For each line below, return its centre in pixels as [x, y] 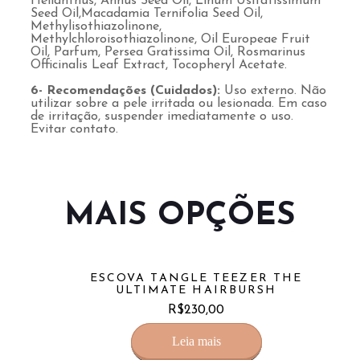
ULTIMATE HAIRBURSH [196, 291]
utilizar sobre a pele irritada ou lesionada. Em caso [179, 104]
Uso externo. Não [275, 91]
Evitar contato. [74, 130]
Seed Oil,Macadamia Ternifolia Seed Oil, [147, 14]
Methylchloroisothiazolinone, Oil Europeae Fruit [170, 40]
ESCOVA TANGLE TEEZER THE [196, 279]
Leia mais [196, 342]
